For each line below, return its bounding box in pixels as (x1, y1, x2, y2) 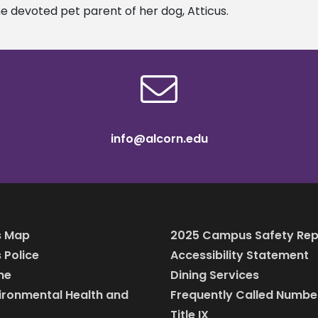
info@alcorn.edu (110, 131, 208, 147)
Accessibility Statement (170, 247, 309, 263)
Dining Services (170, 267, 259, 283)
